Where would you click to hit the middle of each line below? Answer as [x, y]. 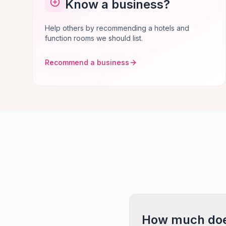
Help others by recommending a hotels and [117, 28]
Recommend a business [87, 62]
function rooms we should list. [94, 38]
